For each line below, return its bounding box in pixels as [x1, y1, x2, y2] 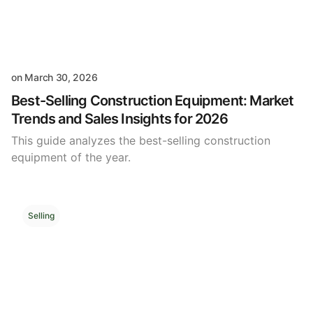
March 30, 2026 [24, 71, 98, 84]
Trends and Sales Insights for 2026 [11, 110, 228, 128]
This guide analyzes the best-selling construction [11, 133, 270, 148]
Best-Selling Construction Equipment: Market [11, 92, 294, 110]
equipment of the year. [11, 150, 131, 165]
